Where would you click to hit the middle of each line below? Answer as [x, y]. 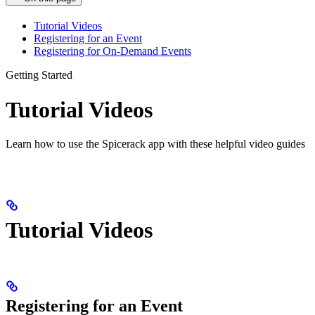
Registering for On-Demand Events [112, 51]
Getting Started [39, 75]
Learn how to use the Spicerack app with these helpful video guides [155, 143]
